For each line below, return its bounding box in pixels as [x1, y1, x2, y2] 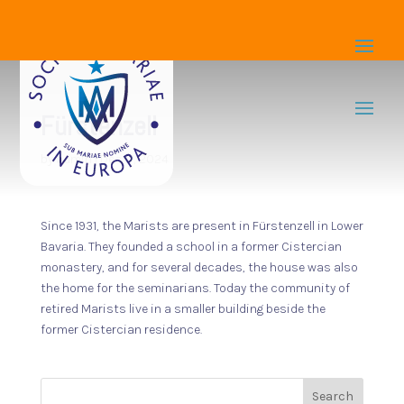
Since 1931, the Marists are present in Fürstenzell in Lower [40, 218, 363, 234]
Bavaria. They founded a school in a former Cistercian [40, 239, 342, 254]
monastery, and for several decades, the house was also [40, 260, 358, 275]
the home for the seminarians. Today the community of [40, 280, 350, 296]
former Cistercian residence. [40, 322, 202, 337]
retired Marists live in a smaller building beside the [40, 301, 326, 317]
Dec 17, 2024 [99, 151, 169, 167]
